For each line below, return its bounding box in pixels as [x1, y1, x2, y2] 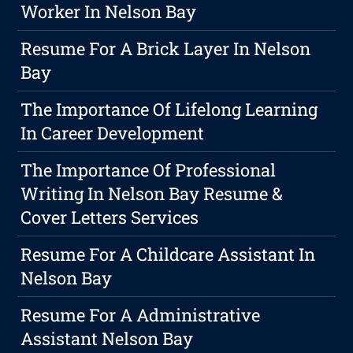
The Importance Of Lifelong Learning [20, 98, 318, 121]
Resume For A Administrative [20, 303, 261, 327]
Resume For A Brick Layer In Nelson [20, 37, 311, 61]
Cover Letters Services [20, 206, 199, 229]
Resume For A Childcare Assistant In [20, 243, 316, 266]
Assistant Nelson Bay [20, 327, 194, 351]
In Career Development [20, 121, 205, 145]
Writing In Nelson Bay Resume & [20, 182, 284, 206]
